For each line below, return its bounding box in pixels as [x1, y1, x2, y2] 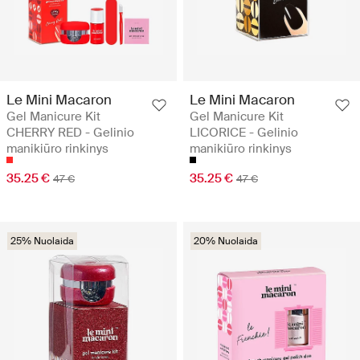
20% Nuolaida [194, 234, 258, 247]
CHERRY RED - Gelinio [6, 124, 134, 141]
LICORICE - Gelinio [190, 124, 298, 141]
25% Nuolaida [10, 234, 74, 247]
